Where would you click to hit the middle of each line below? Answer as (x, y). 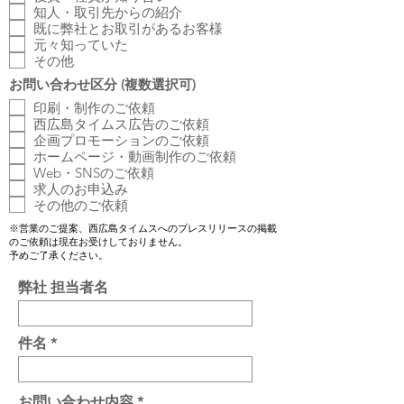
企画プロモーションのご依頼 (121, 140)
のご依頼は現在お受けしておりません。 (98, 242)
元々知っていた (81, 44)
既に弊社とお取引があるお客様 (128, 28)
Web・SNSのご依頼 (94, 172)
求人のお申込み (81, 188)
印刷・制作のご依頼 (94, 107)
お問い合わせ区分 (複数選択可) (102, 84)
